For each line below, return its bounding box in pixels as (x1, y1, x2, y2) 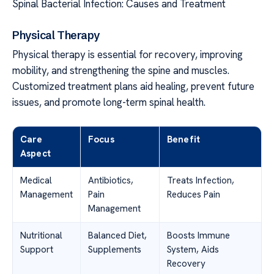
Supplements (88, 243, 141, 256)
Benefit (167, 133, 201, 146)
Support (20, 243, 53, 256)
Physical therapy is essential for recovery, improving (12, 47, 243, 61)
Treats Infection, (167, 174, 234, 187)
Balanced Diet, (88, 229, 147, 242)
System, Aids (167, 243, 219, 256)
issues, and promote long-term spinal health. (12, 95, 206, 109)
